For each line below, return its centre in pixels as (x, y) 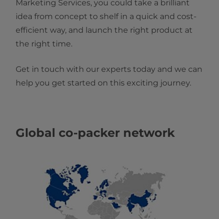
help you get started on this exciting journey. (103, 83)
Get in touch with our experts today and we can (109, 69)
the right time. (44, 44)
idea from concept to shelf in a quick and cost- (106, 16)
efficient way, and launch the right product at (104, 30)
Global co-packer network (95, 132)
